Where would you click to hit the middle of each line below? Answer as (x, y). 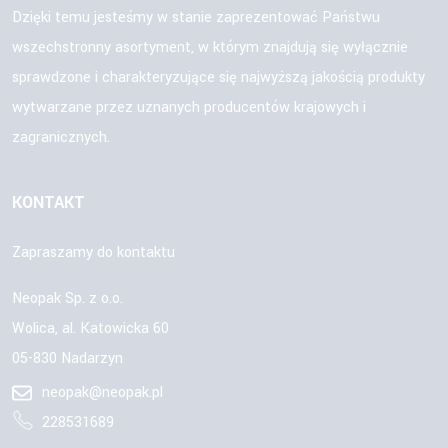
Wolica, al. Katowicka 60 (90, 329)
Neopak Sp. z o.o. (67, 299)
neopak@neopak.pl (102, 393)
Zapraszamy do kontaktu (93, 253)
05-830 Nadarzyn (67, 359)
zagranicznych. (61, 138)
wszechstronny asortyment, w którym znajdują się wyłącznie (210, 48)
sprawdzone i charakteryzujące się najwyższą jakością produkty (218, 78)
